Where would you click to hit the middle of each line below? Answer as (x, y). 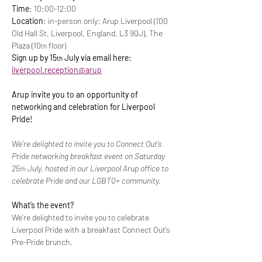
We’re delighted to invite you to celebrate (81, 217)
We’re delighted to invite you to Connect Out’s (87, 144)
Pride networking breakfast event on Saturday (89, 156)
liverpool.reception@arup (57, 70)
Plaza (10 (26, 45)
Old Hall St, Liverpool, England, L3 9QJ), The (88, 33)
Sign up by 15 (34, 58)
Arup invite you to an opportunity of (76, 94)
